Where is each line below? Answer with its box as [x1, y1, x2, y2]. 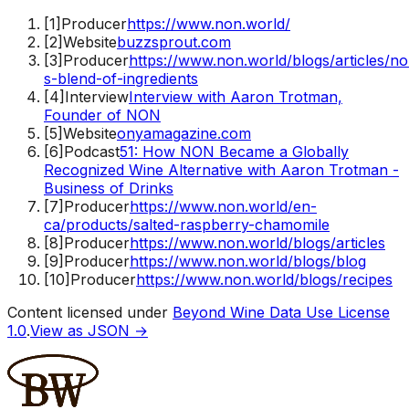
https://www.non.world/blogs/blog [130, 251, 366, 270]
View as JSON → [30, 320, 148, 340]
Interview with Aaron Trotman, [129, 87, 342, 106]
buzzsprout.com [117, 32, 231, 51]
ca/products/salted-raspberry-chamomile [44, 215, 330, 234]
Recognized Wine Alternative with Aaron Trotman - [44, 160, 399, 179]
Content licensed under [7, 302, 173, 321]
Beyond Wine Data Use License [173, 302, 390, 321]
